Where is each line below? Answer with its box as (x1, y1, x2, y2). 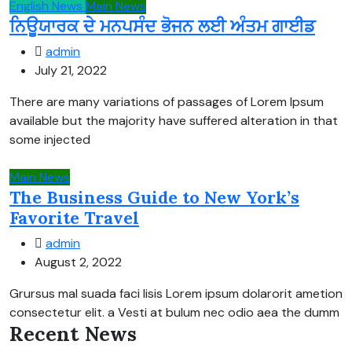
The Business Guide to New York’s (9, 185, 299, 208)
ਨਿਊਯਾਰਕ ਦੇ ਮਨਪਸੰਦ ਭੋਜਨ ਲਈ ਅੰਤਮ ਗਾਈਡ (9, 14, 315, 37)
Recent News (9, 321, 137, 346)
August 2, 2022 (35, 253, 122, 270)
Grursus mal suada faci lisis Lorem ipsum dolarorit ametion (9, 284, 343, 302)
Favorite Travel (9, 206, 139, 229)
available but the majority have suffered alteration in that (9, 112, 338, 129)
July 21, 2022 (35, 61, 107, 79)
